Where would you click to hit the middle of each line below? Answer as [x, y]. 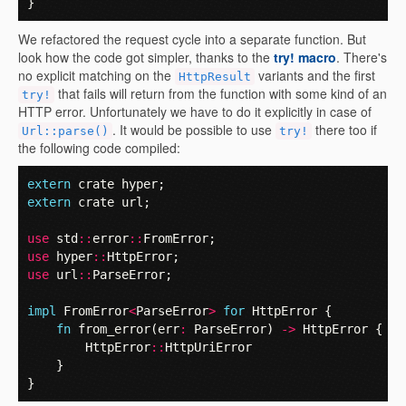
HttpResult [215, 77]
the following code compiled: [99, 148]
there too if [344, 130]
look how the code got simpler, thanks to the [146, 57]
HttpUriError [208, 347]
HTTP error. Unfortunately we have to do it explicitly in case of [195, 111]
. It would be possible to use [194, 130]
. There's [362, 57]
